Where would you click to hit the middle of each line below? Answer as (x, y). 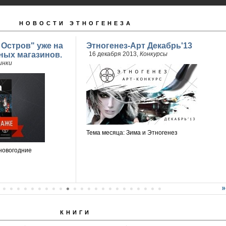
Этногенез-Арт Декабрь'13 (139, 46)
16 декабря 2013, (114, 54)
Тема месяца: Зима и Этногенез (132, 133)
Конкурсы (153, 54)
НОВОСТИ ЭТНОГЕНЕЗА (76, 23)
